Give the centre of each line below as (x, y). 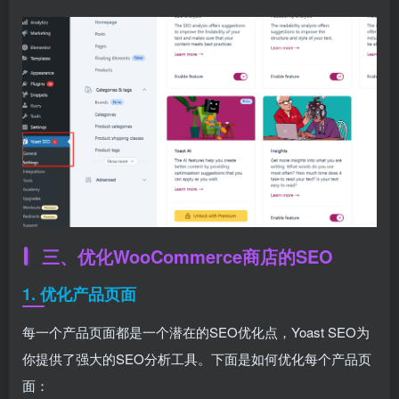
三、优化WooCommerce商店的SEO (187, 256)
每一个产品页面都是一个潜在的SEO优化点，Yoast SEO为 (196, 331)
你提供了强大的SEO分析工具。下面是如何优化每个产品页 (197, 358)
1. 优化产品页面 (79, 293)
